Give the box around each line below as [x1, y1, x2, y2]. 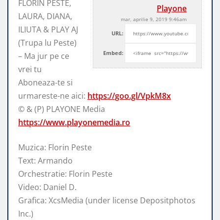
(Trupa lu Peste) [18, 37, 77, 48]
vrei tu [18, 63, 42, 75]
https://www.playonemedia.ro [18, 116, 130, 128]
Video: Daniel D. [18, 181, 77, 192]
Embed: [103, 49, 123, 57]
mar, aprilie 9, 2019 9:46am [121, 15, 187, 23]
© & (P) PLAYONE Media [18, 103, 105, 114]
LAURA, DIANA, [18, 10, 72, 22]
